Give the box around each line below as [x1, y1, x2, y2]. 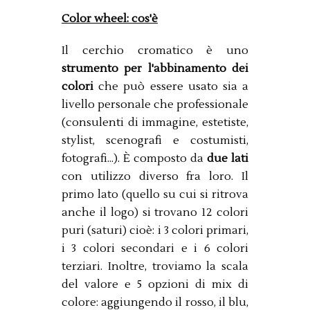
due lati [207, 152, 248, 166]
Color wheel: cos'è [62, 12, 158, 26]
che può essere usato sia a [93, 80, 248, 94]
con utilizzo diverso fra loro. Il [62, 170, 248, 184]
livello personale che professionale [62, 98, 248, 112]
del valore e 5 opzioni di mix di [62, 277, 248, 292]
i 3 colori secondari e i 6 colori [62, 241, 248, 256]
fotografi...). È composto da [62, 152, 207, 166]
